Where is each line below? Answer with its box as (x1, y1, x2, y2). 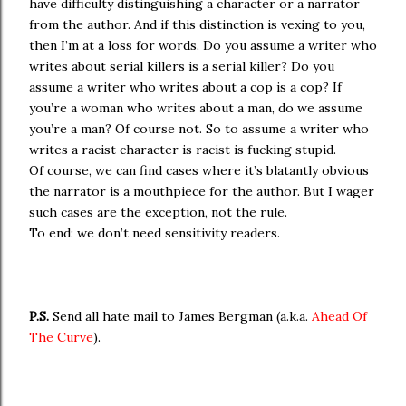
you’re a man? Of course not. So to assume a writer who (29, 121, 369, 137)
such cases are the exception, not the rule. (29, 204, 287, 220)
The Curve (29, 329, 93, 345)
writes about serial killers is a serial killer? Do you (29, 58, 334, 74)
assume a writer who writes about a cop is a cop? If (29, 79, 342, 95)
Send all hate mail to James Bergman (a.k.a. (53, 308, 312, 324)
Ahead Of (312, 308, 367, 324)
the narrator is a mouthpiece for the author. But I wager (29, 183, 374, 199)
